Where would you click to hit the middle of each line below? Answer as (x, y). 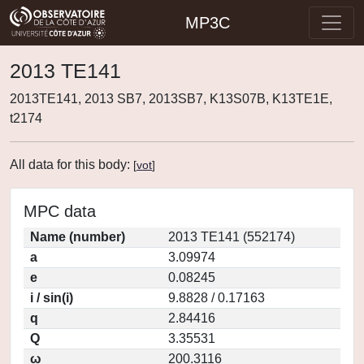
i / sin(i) (52, 298)
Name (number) (78, 237)
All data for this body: (71, 165)
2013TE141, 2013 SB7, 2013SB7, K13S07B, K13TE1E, (171, 99)
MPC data (60, 211)
